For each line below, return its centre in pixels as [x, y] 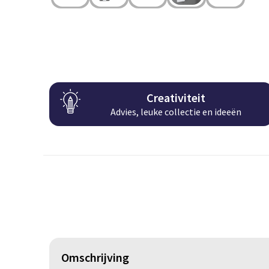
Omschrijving [95, 257]
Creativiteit [176, 98]
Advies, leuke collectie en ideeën [176, 112]
